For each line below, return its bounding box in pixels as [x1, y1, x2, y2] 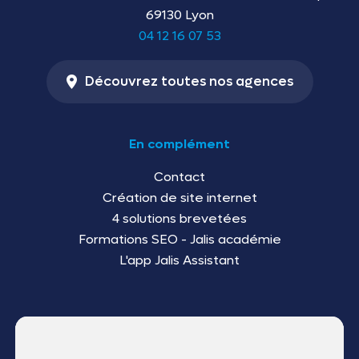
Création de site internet [102, 188, 257, 206]
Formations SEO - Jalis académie [78, 230, 281, 248]
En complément [129, 135, 230, 152]
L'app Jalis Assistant [119, 251, 240, 268]
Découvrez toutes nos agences [84, 72, 293, 91]
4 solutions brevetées [112, 209, 247, 227]
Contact [154, 167, 205, 185]
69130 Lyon [145, 6, 214, 23]
